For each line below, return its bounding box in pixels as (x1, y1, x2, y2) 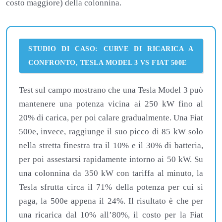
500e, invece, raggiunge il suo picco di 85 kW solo (19, 127, 203, 137)
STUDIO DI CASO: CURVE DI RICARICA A (28, 45, 194, 53)
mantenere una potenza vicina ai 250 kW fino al (19, 99, 203, 109)
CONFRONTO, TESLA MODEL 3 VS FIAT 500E (28, 58, 187, 67)
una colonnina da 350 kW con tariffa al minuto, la (19, 168, 203, 178)
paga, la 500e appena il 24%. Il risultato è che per (19, 196, 203, 206)
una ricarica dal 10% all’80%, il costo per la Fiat (19, 210, 203, 220)
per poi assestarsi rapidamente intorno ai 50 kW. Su (19, 155, 203, 165)
